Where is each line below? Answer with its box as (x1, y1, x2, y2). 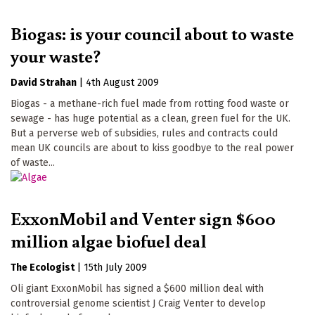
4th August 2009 (86, 77, 159, 89)
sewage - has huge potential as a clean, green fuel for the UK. (11, 112, 290, 125)
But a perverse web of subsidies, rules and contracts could (11, 127, 278, 140)
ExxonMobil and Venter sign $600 (11, 206, 276, 231)
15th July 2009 (84, 262, 147, 274)
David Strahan (11, 77, 77, 89)
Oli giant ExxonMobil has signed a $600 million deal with (11, 283, 264, 295)
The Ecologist (11, 262, 75, 274)
